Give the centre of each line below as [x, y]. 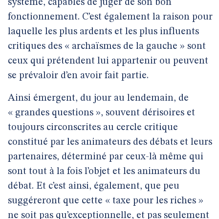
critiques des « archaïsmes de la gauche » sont [107, 46]
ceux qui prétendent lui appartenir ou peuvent [108, 61]
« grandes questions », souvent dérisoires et [101, 113]
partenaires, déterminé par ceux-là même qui [106, 157]
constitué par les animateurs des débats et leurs [110, 142]
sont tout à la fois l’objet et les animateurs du [104, 172]
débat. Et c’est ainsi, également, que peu [94, 186]
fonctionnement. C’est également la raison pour [110, 17]
